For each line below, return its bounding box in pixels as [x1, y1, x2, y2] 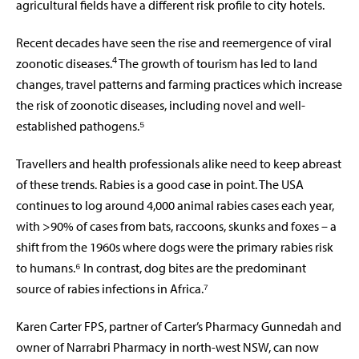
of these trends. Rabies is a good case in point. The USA [16, 176, 304, 193]
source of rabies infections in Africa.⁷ [16, 280, 208, 297]
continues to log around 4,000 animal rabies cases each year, [16, 197, 334, 214]
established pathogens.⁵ [16, 118, 145, 135]
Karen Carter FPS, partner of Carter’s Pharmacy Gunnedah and [16, 318, 341, 335]
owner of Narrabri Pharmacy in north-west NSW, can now [16, 339, 319, 356]
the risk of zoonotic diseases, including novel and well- [16, 97, 305, 114]
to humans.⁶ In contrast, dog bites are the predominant [16, 260, 306, 276]
